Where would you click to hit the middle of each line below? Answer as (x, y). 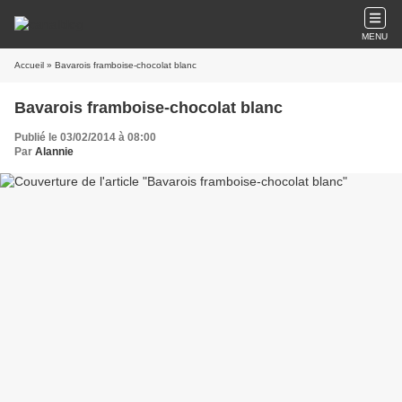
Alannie (54, 152)
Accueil (29, 65)
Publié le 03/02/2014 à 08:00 (85, 137)
